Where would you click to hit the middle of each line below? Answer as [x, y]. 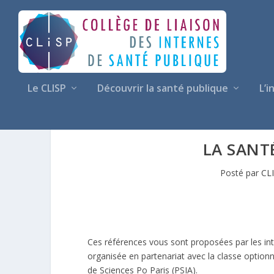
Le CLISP [47, 88]
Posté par [241, 172]
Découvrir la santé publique [163, 88]
